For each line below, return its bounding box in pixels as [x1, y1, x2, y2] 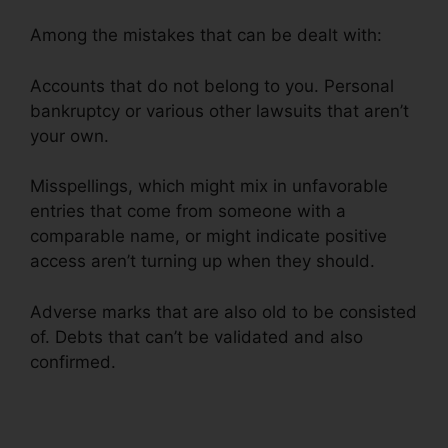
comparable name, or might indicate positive [30, 226, 387, 247]
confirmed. [30, 351, 121, 372]
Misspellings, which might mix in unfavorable [30, 176, 388, 197]
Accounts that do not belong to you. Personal [30, 75, 394, 96]
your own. [30, 125, 109, 146]
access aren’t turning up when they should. [30, 251, 375, 272]
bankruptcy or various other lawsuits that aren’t [30, 100, 409, 121]
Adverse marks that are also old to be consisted [30, 301, 417, 322]
